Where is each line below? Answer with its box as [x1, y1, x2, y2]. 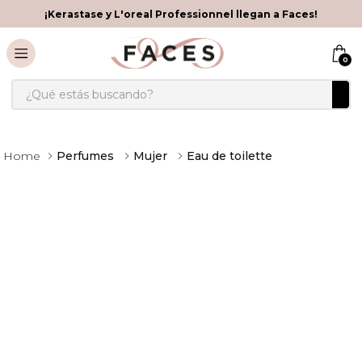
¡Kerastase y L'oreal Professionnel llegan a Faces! [44, 7, 318, 20]
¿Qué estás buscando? [11, 78, 156, 93]
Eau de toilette [187, 149, 272, 163]
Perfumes [57, 149, 114, 163]
